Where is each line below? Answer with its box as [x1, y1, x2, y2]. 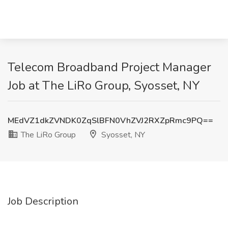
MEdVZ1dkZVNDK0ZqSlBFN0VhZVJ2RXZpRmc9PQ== [8, 115, 213, 126]
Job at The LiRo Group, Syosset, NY [8, 77, 200, 94]
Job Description [8, 194, 78, 208]
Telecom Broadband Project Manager [8, 59, 211, 75]
